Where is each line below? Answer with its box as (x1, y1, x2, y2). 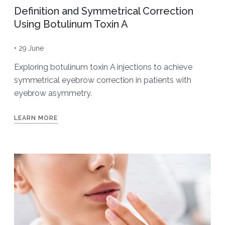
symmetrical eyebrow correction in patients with (14, 75, 191, 85)
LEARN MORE (14, 114, 58, 122)
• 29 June (14, 44, 44, 52)
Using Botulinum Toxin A (14, 18, 128, 30)
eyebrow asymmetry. (14, 88, 92, 98)
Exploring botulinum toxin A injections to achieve (14, 62, 192, 72)
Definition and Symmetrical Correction (14, 5, 193, 17)
